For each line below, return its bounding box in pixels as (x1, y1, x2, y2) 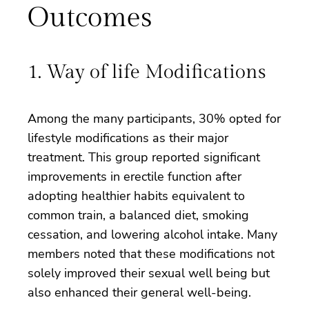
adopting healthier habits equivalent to (28, 187, 245, 204)
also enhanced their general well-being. (28, 283, 251, 301)
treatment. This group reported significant (28, 148, 260, 166)
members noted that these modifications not (28, 245, 275, 262)
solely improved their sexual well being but (28, 264, 270, 281)
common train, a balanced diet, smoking (28, 206, 249, 223)
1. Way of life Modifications (28, 60, 266, 83)
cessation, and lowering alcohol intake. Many (28, 226, 277, 243)
